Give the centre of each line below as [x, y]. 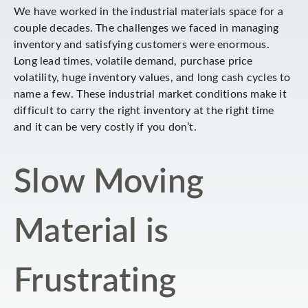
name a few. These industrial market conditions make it [150, 94]
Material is [91, 232]
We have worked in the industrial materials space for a [148, 12]
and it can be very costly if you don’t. [105, 127]
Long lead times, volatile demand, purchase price [133, 61]
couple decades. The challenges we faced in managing [146, 28]
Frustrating [95, 281]
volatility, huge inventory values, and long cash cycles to [152, 78]
